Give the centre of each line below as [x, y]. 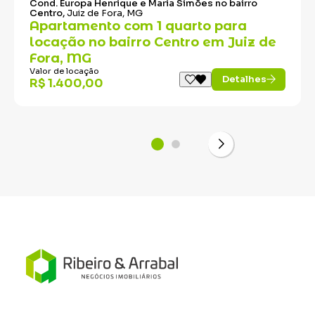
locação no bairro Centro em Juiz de [153, 42]
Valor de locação [64, 71]
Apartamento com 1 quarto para [138, 26]
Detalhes [244, 79]
